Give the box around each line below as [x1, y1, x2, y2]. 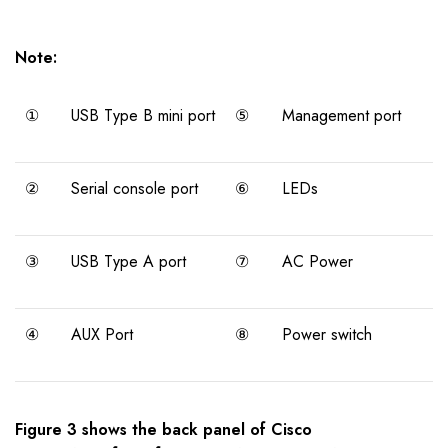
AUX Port [71, 323, 133, 347]
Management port [282, 104, 401, 128]
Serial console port [71, 177, 198, 201]
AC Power [282, 250, 353, 274]
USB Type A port [71, 250, 186, 274]
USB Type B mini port [71, 104, 215, 128]
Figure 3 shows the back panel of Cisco [15, 418, 312, 442]
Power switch [282, 323, 372, 347]
